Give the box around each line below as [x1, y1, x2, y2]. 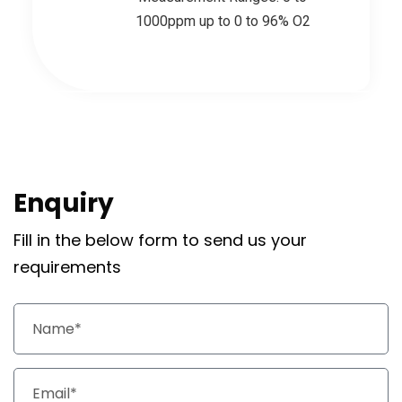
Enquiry [13, 185, 114, 221]
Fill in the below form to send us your [13, 228, 307, 251]
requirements [13, 255, 121, 278]
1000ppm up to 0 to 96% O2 [135, 12, 310, 30]
